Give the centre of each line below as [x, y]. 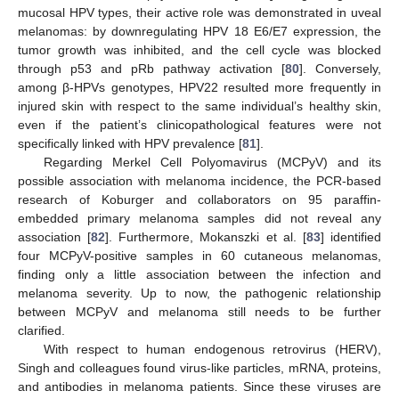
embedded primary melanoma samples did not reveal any [199, 218]
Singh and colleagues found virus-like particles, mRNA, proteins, [199, 367]
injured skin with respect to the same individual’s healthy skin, [199, 106]
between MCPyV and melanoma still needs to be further [199, 311]
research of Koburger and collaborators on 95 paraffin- [199, 199]
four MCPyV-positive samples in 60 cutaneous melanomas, [199, 255]
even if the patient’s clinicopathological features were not [199, 124]
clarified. [41, 330]
